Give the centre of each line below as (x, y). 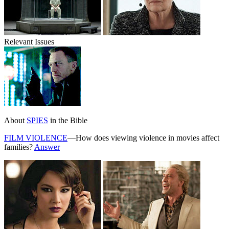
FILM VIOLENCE (36, 138)
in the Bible (68, 120)
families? (19, 147)
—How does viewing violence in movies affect (143, 138)
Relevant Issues (29, 41)
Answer (47, 147)
